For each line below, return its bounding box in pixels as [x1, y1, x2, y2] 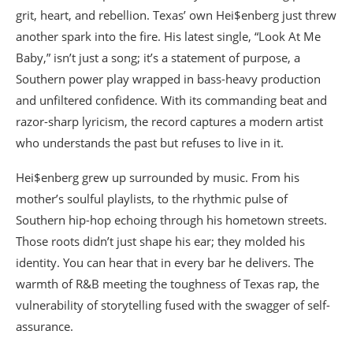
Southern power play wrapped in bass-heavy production [16, 71, 321, 87]
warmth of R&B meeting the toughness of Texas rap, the [16, 276, 319, 292]
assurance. [16, 318, 73, 335]
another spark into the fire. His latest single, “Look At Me [16, 28, 321, 45]
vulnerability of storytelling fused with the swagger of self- [16, 297, 330, 314]
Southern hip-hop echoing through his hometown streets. [16, 212, 327, 229]
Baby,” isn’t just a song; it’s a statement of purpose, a [16, 50, 300, 66]
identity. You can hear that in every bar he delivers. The [16, 255, 314, 271]
